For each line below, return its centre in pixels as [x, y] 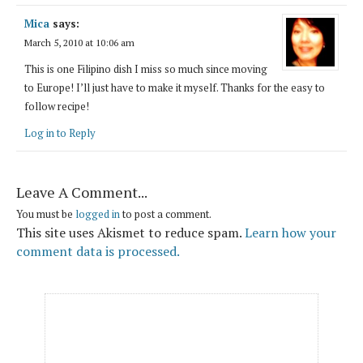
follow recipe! [57, 106]
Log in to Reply [60, 132]
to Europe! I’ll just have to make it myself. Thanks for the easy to [175, 87]
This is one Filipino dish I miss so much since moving [146, 68]
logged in [98, 214]
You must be [46, 214]
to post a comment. [166, 214]
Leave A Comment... [82, 192]
